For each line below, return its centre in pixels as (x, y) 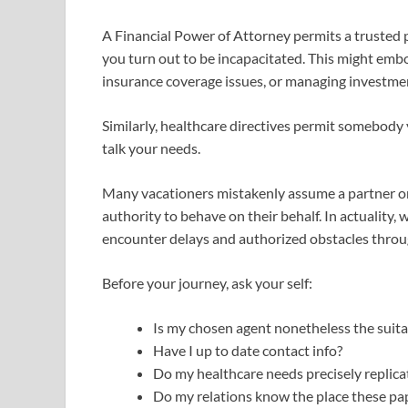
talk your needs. (151, 148)
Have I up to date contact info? (248, 350)
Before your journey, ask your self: (207, 282)
